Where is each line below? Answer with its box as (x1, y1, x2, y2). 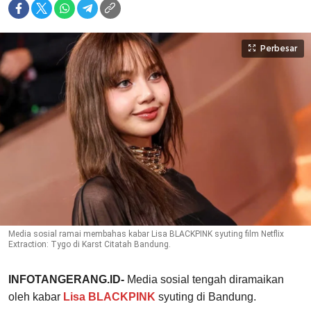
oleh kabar (8, 291, 63, 303)
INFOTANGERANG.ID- (8, 274, 127, 286)
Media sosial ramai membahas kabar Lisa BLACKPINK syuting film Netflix (8, 229, 284, 239)
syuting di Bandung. (155, 291, 256, 303)
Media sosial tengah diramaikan (127, 274, 284, 286)
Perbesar (260, 43, 297, 54)
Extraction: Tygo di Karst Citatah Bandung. (8, 239, 171, 250)
